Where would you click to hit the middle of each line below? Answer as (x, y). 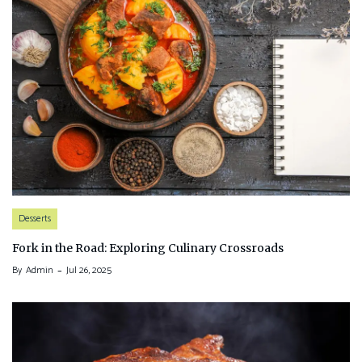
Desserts (35, 219)
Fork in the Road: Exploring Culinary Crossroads (148, 248)
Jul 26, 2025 (89, 271)
